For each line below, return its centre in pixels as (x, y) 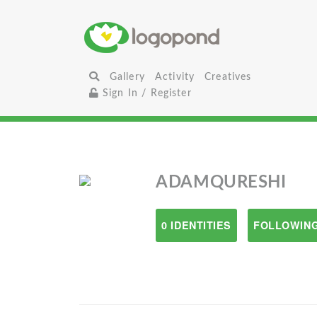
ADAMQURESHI (221, 183)
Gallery (127, 77)
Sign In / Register (145, 93)
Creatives (228, 77)
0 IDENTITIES (197, 225)
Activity (175, 77)
